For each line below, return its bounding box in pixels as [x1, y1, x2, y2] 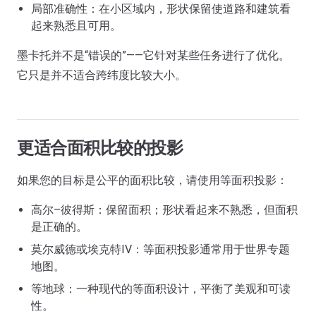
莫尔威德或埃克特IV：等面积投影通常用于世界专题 [31, 243, 290, 256]
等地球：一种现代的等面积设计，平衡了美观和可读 [31, 282, 291, 296]
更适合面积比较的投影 [17, 138, 183, 158]
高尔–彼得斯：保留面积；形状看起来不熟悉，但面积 [31, 203, 298, 217]
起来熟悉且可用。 [31, 19, 121, 32]
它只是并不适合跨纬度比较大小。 [17, 68, 186, 82]
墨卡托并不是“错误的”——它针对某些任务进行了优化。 [17, 49, 290, 62]
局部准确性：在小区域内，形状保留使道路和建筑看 [31, 2, 291, 16]
